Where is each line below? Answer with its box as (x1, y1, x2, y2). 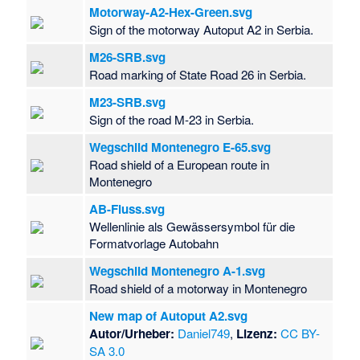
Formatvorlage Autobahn (89, 235, 219, 252)
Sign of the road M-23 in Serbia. (89, 111, 255, 129)
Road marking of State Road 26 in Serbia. (89, 66, 307, 84)
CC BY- (280, 325, 321, 342)
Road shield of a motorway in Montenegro (89, 280, 308, 297)
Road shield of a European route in (89, 156, 270, 174)
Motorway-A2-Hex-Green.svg (89, 3, 253, 22)
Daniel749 (178, 325, 231, 342)
